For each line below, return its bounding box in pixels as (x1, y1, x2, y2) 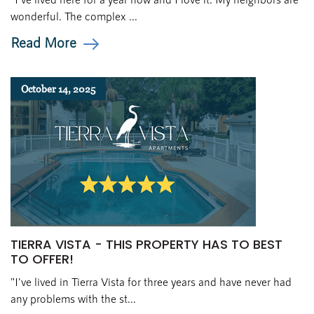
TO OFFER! (11, 250, 74, 268)
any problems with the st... (11, 292, 136, 305)
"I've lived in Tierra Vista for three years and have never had (11, 275, 292, 288)
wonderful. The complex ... (11, 9, 137, 22)
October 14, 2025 (21, 83, 95, 95)
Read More (11, 34, 76, 50)
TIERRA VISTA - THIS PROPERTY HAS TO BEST (11, 235, 282, 253)
